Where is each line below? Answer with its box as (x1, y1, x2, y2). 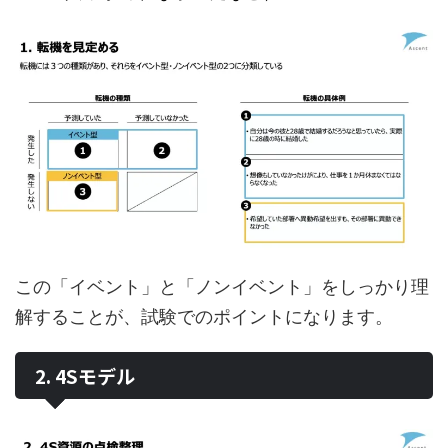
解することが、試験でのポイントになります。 (15, 305, 393, 327)
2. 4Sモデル (35, 361, 135, 389)
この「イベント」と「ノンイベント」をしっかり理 (15, 275, 429, 297)
